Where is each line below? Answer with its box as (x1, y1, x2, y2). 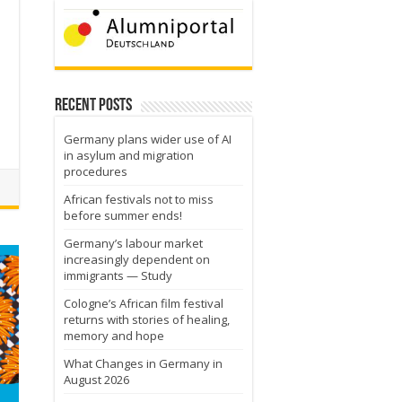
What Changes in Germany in (64, 354, 223, 371)
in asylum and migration (64, 146, 194, 163)
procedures (64, 162, 127, 179)
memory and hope (64, 327, 164, 344)
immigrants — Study (64, 267, 172, 284)
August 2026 (64, 371, 129, 388)
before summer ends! (64, 206, 182, 223)
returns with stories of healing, (64, 310, 230, 328)
